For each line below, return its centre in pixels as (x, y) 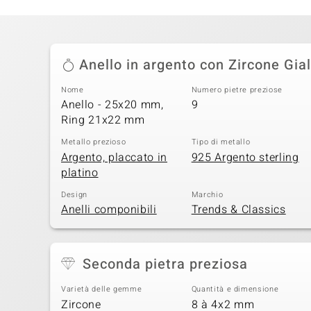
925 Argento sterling (245, 157)
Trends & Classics (238, 210)
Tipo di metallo (221, 142)
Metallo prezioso (94, 142)
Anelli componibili (109, 210)
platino (80, 173)
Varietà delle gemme (102, 289)
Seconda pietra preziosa (165, 264)
